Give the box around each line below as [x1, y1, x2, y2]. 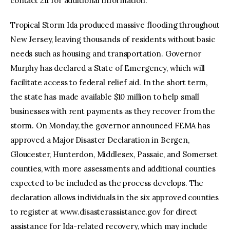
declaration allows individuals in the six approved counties [10, 192, 219, 202]
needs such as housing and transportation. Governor [10, 48, 201, 59]
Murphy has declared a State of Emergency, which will [10, 63, 205, 73]
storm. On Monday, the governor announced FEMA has [10, 120, 210, 130]
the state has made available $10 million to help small [10, 91, 199, 102]
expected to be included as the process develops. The [10, 178, 204, 188]
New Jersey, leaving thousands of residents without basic [10, 34, 215, 44]
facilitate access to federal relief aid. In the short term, [10, 77, 208, 87]
